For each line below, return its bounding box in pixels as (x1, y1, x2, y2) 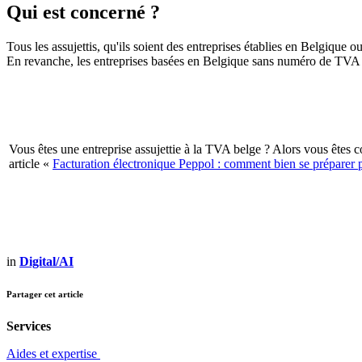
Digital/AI (19, 254, 74, 268)
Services (6, 318, 51, 333)
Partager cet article (6, 288, 83, 299)
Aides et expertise (6, 346, 100, 360)
